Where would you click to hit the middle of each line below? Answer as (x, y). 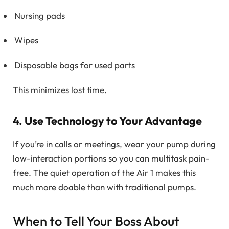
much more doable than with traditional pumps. (105, 187)
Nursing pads (40, 15)
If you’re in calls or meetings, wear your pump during (114, 144)
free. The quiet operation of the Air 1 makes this (104, 173)
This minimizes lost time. (60, 90)
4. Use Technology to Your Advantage (107, 120)
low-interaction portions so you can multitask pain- (111, 158)
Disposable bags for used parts (75, 65)
